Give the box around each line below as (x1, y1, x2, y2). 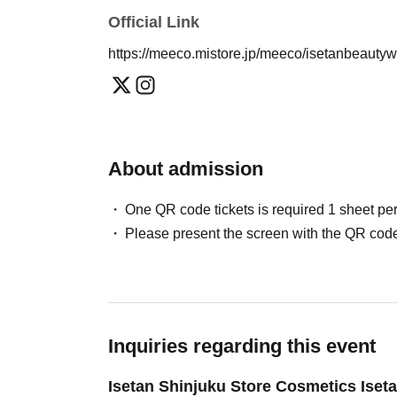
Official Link (108, 13, 199, 31)
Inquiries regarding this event (108, 335, 376, 357)
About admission (108, 158, 263, 180)
